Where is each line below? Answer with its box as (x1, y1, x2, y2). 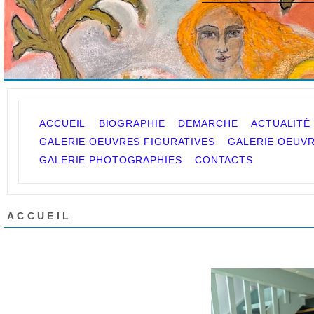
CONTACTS (194, 154, 253, 165)
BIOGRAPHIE (98, 118, 165, 129)
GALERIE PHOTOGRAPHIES (39, 154, 182, 165)
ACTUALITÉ (251, 118, 311, 129)
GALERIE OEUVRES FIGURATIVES (39, 136, 215, 147)
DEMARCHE (177, 118, 238, 129)
